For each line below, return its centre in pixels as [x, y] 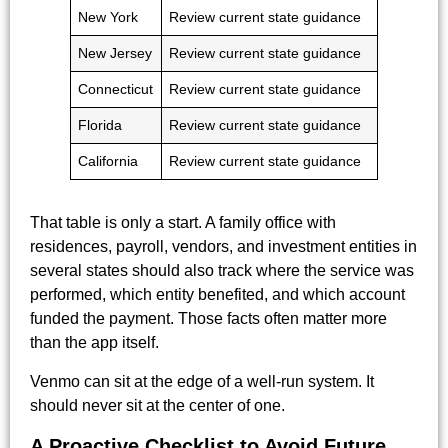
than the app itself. [94, 343]
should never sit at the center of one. [157, 405]
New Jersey [115, 53]
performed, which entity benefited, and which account [217, 295]
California [108, 161]
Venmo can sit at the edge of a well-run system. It [202, 381]
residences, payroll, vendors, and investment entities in [223, 247]
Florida [100, 125]
